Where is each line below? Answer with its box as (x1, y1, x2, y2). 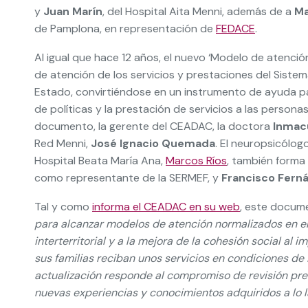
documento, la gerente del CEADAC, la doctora (34, 119, 273, 133)
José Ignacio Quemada (91, 136, 215, 151)
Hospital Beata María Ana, (34, 153, 166, 168)
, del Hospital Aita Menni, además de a (102, 4, 294, 19)
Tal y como (34, 199, 92, 214)
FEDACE (216, 21, 255, 36)
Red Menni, (34, 136, 91, 151)
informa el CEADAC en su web (92, 199, 240, 214)
